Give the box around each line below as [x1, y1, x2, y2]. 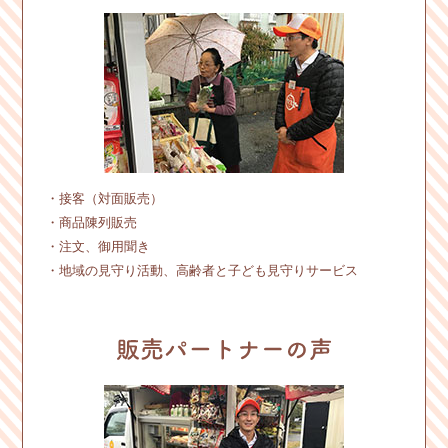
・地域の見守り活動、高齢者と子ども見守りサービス [45, 262, 358, 278]
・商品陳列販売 [45, 214, 137, 230]
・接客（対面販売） [45, 190, 163, 206]
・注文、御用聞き [45, 238, 150, 254]
